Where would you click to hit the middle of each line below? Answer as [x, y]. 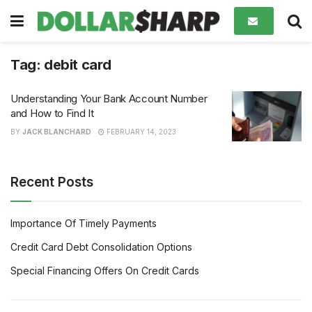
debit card [78, 65]
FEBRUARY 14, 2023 [140, 132]
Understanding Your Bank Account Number [109, 99]
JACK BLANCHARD [57, 132]
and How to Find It [52, 113]
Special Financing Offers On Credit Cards [105, 270]
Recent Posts [52, 182]
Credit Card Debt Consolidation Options [101, 247]
